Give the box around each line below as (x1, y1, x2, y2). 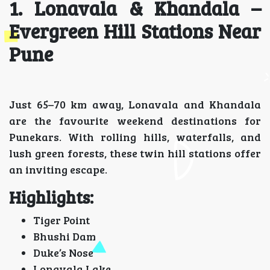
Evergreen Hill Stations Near (9, 18, 261, 44)
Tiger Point (33, 213, 90, 227)
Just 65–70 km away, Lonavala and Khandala (9, 97, 261, 111)
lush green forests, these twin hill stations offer (9, 146, 261, 160)
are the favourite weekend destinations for (9, 113, 261, 128)
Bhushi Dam (33, 229, 96, 243)
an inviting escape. (9, 162, 107, 177)
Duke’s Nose (33, 245, 93, 260)
